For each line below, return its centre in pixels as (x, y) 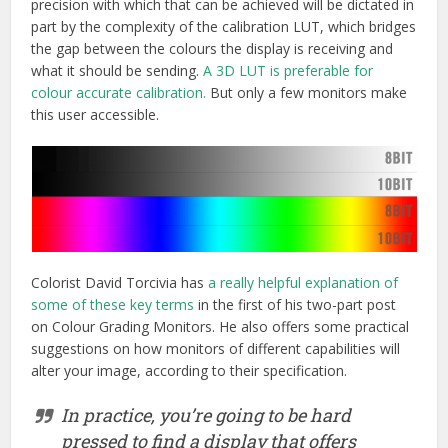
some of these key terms (113, 304)
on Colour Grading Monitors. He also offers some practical (220, 326)
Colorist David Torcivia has (120, 282)
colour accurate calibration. (121, 92)
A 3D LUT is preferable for (288, 70)
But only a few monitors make (309, 92)
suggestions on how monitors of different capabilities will (216, 348)
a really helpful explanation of (303, 282)
